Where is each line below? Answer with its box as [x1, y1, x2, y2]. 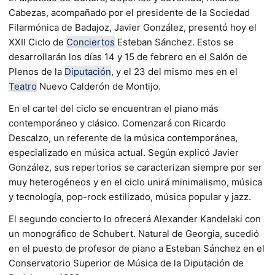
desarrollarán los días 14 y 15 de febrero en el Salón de [9, 50, 247, 63]
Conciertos [66, 36, 115, 48]
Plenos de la [9, 65, 64, 77]
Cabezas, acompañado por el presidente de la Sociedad [9, 6, 250, 18]
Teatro [9, 80, 37, 92]
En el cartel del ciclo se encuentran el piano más [9, 102, 219, 114]
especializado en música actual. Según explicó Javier [9, 146, 239, 158]
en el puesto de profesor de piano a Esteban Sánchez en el [9, 242, 265, 254]
